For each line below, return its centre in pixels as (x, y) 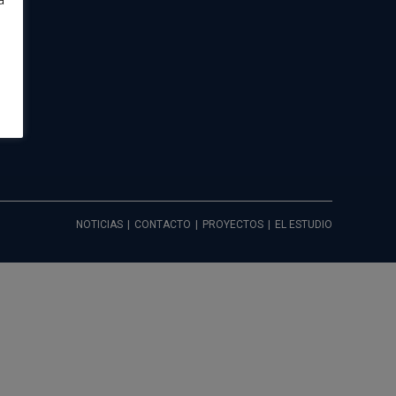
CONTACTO (163, 225)
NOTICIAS (99, 225)
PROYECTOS (233, 225)
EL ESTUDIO (304, 225)
